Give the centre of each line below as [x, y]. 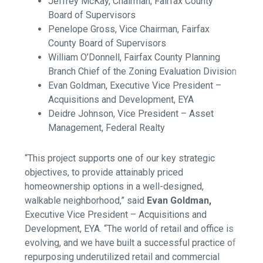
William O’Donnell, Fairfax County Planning [134, 58]
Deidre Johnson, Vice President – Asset [131, 114]
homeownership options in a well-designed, [114, 187]
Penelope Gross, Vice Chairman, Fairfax [129, 29]
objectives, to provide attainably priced [104, 173]
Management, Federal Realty [107, 128]
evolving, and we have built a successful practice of [131, 243]
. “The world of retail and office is [167, 229]
